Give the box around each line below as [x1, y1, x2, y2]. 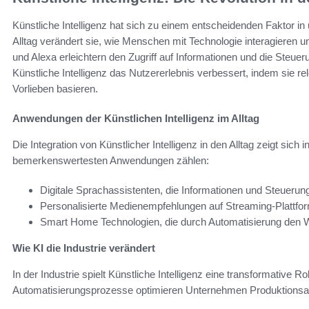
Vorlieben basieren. [12, 83, 98, 95]
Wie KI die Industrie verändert [12, 242, 155, 255]
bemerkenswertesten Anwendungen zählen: [12, 154, 209, 167]
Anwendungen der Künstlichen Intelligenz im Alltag [12, 112, 259, 125]
